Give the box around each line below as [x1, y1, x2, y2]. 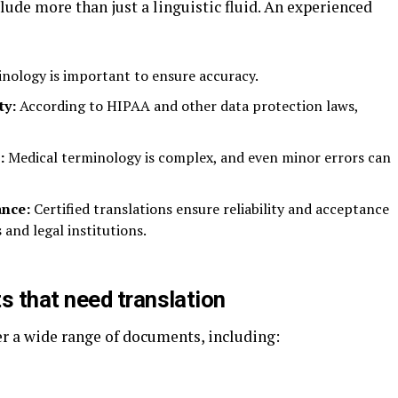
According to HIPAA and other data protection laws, [20, 96, 358, 115]
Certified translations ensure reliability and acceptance [30, 199, 389, 219]
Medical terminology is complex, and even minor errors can [4, 147, 391, 167]
